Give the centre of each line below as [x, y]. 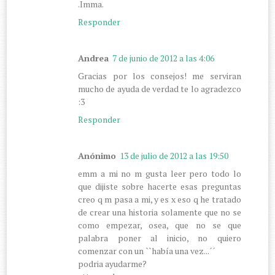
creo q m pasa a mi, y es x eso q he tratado [160, 199]
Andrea [94, 58]
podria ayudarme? [113, 263]
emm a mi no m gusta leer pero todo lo [160, 173]
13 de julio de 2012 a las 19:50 [174, 155]
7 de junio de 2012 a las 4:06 [164, 58]
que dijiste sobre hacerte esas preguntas [160, 186]
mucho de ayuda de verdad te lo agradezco [160, 88]
